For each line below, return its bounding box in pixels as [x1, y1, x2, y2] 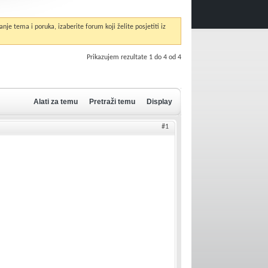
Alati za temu [33, 98, 78, 106]
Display [147, 98, 173, 106]
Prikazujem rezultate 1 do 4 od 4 [87, 54, 182, 61]
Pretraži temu [89, 98, 136, 106]
